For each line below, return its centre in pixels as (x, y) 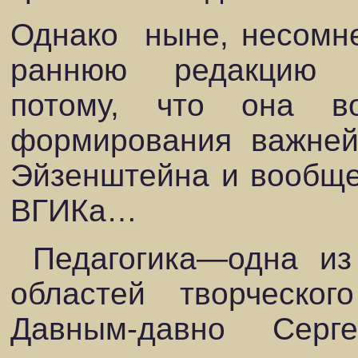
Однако (64, 35)
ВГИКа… (74, 211)
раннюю (69, 70)
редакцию (245, 70)
